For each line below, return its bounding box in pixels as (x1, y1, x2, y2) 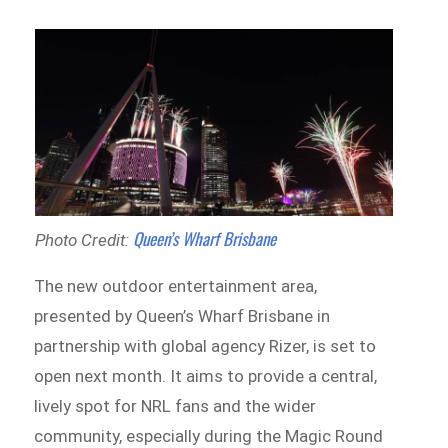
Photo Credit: (34, 229, 133, 250)
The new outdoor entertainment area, (34, 275, 318, 296)
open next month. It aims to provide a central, (34, 365, 378, 386)
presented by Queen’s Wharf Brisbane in (34, 305, 331, 326)
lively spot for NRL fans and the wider (34, 395, 317, 416)
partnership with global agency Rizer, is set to (34, 335, 377, 356)
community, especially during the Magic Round (34, 425, 384, 446)
